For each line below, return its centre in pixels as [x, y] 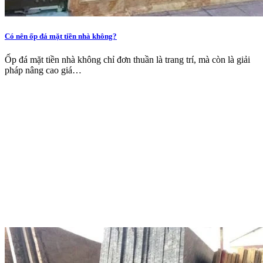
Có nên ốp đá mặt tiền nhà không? [61, 36]
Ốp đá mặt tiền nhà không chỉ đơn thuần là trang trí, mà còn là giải [127, 59]
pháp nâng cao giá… [43, 70]
